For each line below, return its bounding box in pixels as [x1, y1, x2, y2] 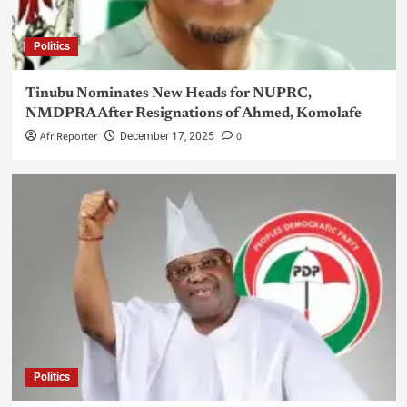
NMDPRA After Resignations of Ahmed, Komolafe [25, 106, 362, 122]
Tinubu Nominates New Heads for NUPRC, [25, 86, 312, 102]
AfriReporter [39, 129, 97, 145]
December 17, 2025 [119, 130, 214, 144]
